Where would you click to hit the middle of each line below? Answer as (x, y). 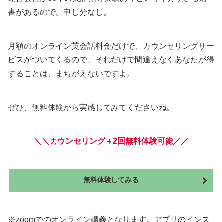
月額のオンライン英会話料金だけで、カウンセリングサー (111, 46)
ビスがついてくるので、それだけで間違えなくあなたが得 (111, 60)
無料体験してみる (111, 180)
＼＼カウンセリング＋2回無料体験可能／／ (111, 141)
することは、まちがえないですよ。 (71, 74)
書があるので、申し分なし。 (59, 12)
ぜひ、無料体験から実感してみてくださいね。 (91, 108)
